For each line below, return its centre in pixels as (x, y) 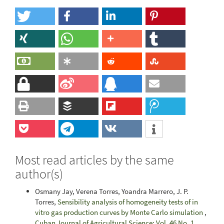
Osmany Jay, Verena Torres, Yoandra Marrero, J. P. (112, 191)
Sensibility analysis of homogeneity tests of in (128, 202)
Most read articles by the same (94, 159)
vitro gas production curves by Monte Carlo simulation (120, 212)
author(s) (39, 173)
